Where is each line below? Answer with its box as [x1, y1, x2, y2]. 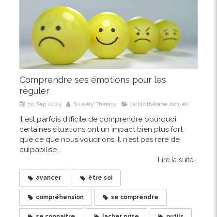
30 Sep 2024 [28, 101, 61, 108]
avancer [36, 174, 61, 182]
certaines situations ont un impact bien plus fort [19, 125, 183, 134]
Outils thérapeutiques [130, 101, 188, 108]
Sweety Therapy [74, 101, 117, 108]
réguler [19, 86, 49, 96]
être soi [88, 174, 112, 182]
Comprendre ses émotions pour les [19, 75, 166, 85]
